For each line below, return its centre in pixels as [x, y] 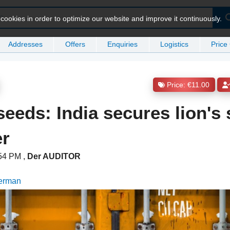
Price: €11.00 [188, 85]
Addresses [25, 44]
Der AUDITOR [54, 157]
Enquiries [123, 44]
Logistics [175, 44]
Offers [75, 44]
